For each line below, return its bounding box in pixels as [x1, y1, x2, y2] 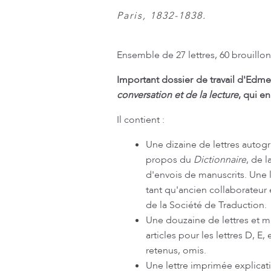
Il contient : [116, 113, 165, 127]
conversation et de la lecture [116, 88, 238, 102]
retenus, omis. [145, 244, 206, 258]
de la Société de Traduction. [145, 198, 267, 212]
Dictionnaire [193, 153, 246, 167]
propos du [145, 153, 194, 167]
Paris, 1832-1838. [116, 9, 206, 23]
